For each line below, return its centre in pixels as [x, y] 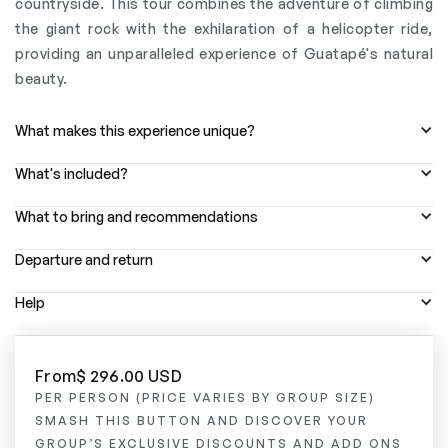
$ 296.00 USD [129, 375]
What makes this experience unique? [135, 130]
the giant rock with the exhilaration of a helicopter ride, [224, 28]
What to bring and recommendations [136, 216]
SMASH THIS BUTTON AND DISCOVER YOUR [201, 420]
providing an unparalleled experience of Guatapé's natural [224, 53]
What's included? [71, 173]
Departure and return [84, 259]
